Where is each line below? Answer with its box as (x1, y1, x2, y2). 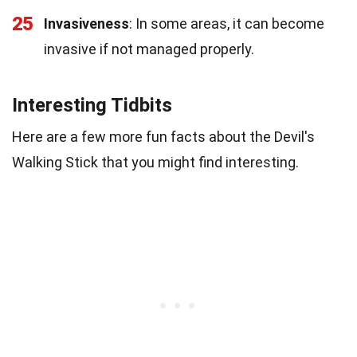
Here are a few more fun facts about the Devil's (12, 127, 315, 145)
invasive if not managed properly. (44, 40, 254, 57)
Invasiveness (44, 14, 129, 32)
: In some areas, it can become (129, 14, 324, 32)
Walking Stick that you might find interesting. (12, 153, 299, 171)
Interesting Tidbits (12, 93, 172, 116)
